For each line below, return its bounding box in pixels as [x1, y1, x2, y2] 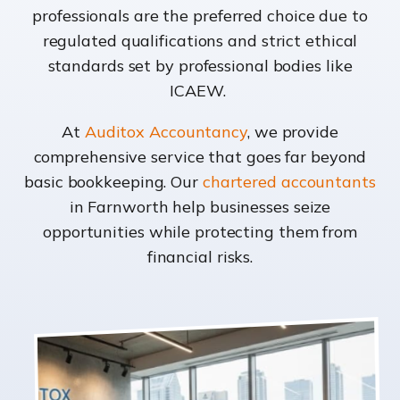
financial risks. [146, 246, 254, 268]
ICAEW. [170, 80, 230, 102]
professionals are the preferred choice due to [32, 5, 368, 27]
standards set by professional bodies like [47, 55, 353, 77]
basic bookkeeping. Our [24, 171, 203, 193]
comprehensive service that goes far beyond [33, 146, 367, 168]
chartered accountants [202, 171, 376, 193]
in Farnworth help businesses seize [69, 196, 331, 218]
